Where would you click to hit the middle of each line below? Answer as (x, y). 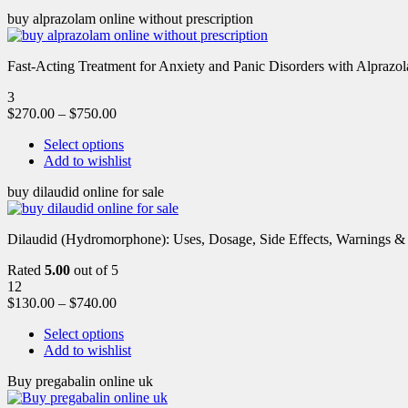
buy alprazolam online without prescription (130, 18)
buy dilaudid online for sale (86, 191)
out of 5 (94, 270)
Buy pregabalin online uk (80, 381)
